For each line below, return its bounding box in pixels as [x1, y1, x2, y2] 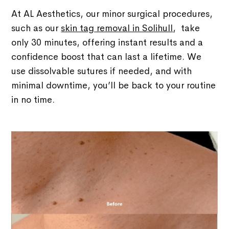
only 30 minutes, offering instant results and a [11, 36, 203, 48]
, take [173, 22, 200, 34]
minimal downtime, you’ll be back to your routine [11, 79, 216, 91]
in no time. [11, 94, 55, 105]
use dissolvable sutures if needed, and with [11, 65, 192, 77]
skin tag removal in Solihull [61, 22, 173, 34]
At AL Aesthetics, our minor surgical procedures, [11, 8, 213, 19]
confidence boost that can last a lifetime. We [11, 51, 202, 62]
